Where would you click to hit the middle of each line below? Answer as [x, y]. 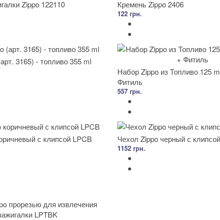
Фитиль [130, 82]
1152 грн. [131, 148]
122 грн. [130, 13]
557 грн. [130, 91]
